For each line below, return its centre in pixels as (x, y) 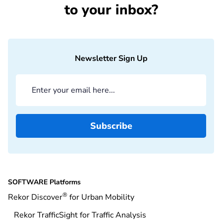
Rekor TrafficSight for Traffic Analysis (80, 215)
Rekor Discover (35, 197)
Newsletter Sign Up (111, 59)
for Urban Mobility (101, 197)
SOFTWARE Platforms (44, 182)
